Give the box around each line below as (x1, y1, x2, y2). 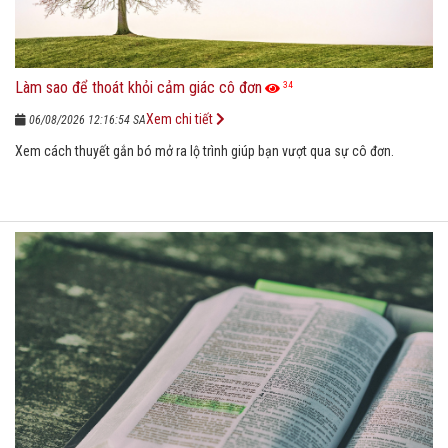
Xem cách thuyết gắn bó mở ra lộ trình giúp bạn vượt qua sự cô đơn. (15, 142, 394, 159)
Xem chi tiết (146, 110, 216, 127)
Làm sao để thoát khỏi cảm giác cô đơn (15, 77, 262, 97)
